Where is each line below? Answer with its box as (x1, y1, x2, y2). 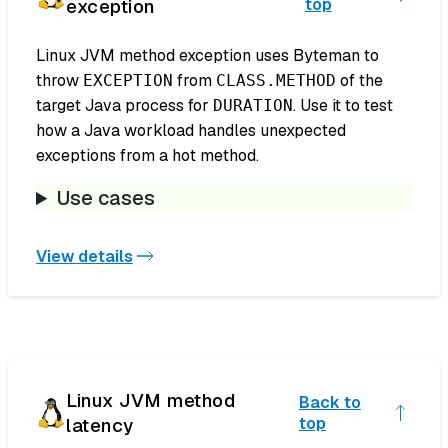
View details (36, 245, 133, 267)
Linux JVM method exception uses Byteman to (36, 45, 379, 67)
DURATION (213, 96, 293, 116)
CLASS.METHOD (216, 71, 336, 91)
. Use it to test (293, 95, 393, 117)
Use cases (57, 185, 156, 212)
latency (66, 413, 134, 439)
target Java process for (36, 95, 213, 117)
